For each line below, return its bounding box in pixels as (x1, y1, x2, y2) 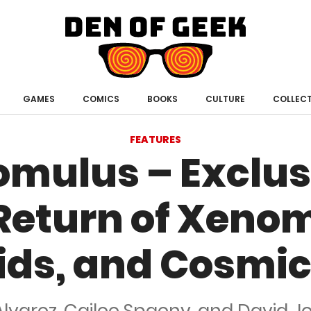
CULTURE (205, 93, 245, 106)
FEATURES (130, 133, 181, 147)
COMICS (82, 93, 119, 106)
